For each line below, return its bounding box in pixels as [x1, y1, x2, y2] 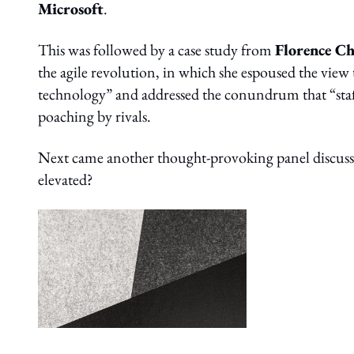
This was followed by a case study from [38, 40, 275, 60]
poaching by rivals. [38, 106, 151, 126]
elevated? [38, 169, 93, 190]
